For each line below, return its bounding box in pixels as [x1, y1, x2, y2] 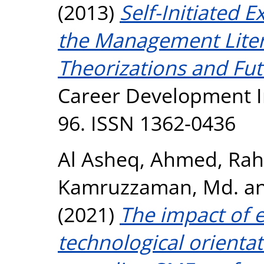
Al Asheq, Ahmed [58, 144, 217, 173]
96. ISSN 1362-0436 [58, 108, 236, 137]
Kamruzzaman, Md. [58, 172, 239, 200]
